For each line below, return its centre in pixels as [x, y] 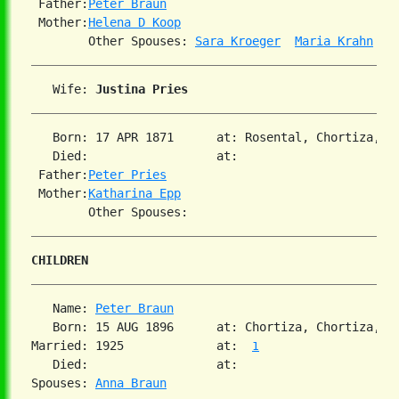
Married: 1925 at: [142, 346]
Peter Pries [127, 175]
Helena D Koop [134, 23]
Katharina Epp [134, 194]
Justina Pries [142, 90]
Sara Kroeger [238, 41]
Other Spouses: [113, 41]
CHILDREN [60, 261]
